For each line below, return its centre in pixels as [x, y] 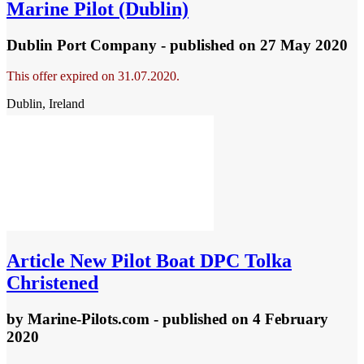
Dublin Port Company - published [123, 45]
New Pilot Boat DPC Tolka [178, 261]
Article [36, 261]
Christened [52, 283]
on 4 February [280, 318]
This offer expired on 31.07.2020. [93, 76]
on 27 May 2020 [293, 45]
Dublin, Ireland [45, 104]
